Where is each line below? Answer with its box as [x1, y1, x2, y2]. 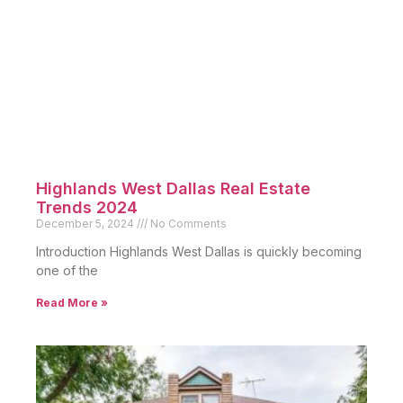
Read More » [36, 296, 108, 310]
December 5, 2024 [36, 217, 137, 231]
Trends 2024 [36, 198, 138, 218]
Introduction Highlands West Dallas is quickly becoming [36, 244, 362, 260]
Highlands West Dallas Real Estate [36, 179, 310, 199]
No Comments [148, 217, 227, 231]
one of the [36, 263, 98, 279]
